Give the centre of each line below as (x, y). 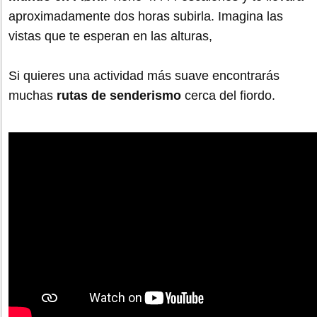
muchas (33, 95)
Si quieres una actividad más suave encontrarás (144, 75)
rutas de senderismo (119, 95)
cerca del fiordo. (228, 95)
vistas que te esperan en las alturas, (110, 36)
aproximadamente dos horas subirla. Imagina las (146, 16)
